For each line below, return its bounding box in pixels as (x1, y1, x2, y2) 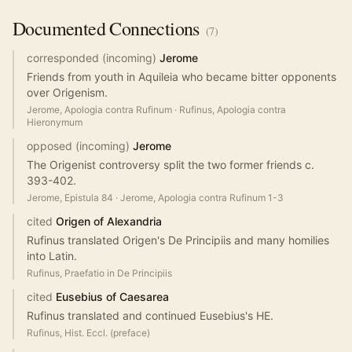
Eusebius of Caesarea (56, 290, 169, 304)
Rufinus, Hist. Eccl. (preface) (27, 327, 150, 339)
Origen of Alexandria (56, 214, 162, 229)
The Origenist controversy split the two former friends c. (27, 158, 314, 172)
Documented (13, 16, 106, 42)
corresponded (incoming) (27, 51, 156, 65)
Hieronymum (27, 116, 82, 129)
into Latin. (27, 249, 77, 263)
